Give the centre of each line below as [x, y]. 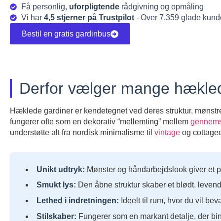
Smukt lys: [56, 185]
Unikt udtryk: [61, 169]
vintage [167, 132]
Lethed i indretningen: [78, 200]
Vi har [32, 18]
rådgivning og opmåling [161, 7]
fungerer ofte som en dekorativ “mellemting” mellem [100, 122]
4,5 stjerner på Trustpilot [89, 18]
